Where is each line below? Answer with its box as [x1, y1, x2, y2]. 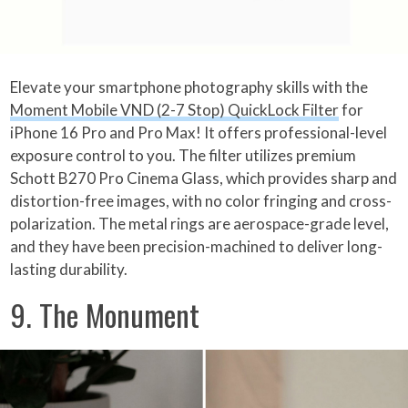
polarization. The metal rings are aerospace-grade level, [10, 214, 390, 234]
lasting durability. [10, 260, 128, 280]
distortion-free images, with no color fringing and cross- [10, 191, 393, 211]
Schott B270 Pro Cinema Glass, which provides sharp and [10, 168, 398, 189]
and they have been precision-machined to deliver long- [10, 237, 383, 257]
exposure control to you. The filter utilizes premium [10, 146, 357, 166]
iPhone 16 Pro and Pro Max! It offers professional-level [10, 123, 388, 143]
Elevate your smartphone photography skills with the [10, 77, 369, 97]
